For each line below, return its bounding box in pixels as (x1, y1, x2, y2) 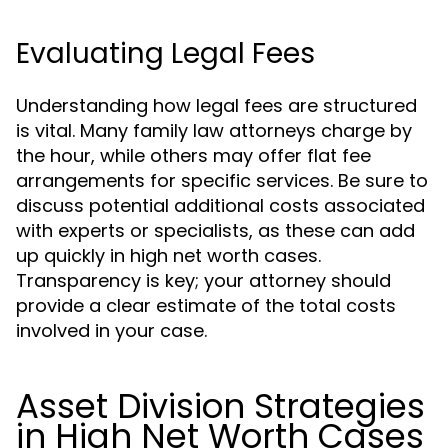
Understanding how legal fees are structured (16, 93, 417, 118)
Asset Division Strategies (16, 382, 425, 430)
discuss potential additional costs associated (16, 193, 425, 218)
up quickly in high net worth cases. (16, 243, 321, 268)
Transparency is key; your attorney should (16, 268, 391, 293)
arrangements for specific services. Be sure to (16, 168, 428, 193)
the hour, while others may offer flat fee (16, 143, 371, 168)
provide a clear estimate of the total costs (16, 293, 396, 318)
